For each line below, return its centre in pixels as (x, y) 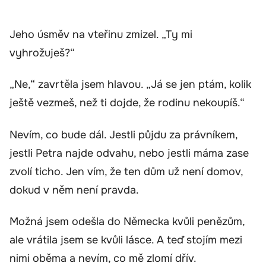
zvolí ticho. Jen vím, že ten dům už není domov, (126, 171)
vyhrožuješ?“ (42, 53)
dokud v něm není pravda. (74, 190)
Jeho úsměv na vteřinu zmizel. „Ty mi (101, 34)
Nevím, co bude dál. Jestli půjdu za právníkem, (123, 134)
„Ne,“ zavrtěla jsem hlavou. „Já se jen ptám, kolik (130, 85)
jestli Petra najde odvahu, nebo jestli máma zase (129, 153)
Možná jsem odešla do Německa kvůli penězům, (127, 222)
